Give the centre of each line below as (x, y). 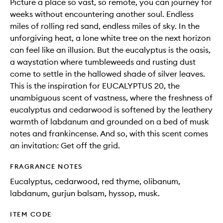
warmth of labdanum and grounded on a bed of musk (110, 122)
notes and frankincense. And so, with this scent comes (109, 134)
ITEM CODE (31, 214)
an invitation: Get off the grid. (65, 146)
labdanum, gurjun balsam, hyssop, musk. (85, 193)
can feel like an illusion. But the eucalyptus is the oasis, (110, 50)
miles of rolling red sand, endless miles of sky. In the (105, 26)
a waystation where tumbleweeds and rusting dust (103, 62)
